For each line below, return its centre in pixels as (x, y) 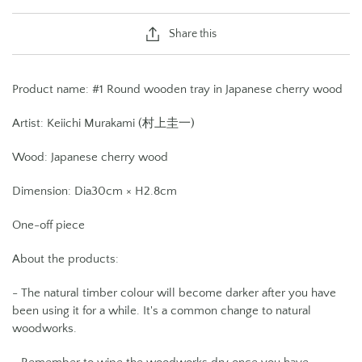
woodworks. (44, 329)
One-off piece (48, 225)
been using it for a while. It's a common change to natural (162, 311)
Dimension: (43, 192)
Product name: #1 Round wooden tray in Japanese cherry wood (177, 90)
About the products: (67, 259)
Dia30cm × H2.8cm (126, 192)
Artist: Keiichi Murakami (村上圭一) (103, 124)
